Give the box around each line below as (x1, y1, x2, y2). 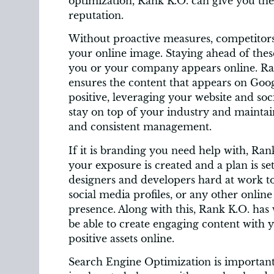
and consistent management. (68, 120, 212, 133)
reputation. (68, 9, 124, 21)
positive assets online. (68, 232, 174, 245)
